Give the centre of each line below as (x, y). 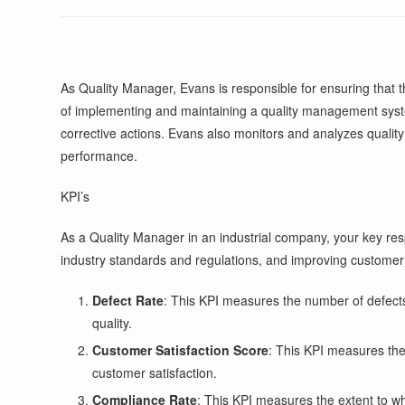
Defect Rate (128, 300)
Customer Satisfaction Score (181, 350)
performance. (99, 155)
